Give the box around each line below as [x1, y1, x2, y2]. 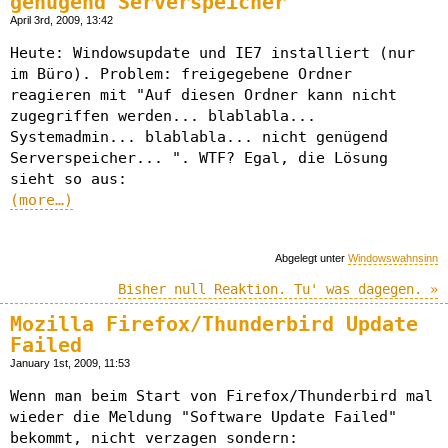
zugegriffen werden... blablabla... [10, 107, 316, 126]
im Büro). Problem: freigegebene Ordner [10, 65, 352, 84]
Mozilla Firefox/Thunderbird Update [10, 312, 418, 336]
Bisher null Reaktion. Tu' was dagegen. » [118, 281, 438, 299]
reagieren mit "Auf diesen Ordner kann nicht [10, 86, 397, 105]
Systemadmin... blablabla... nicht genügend [10, 128, 388, 147]
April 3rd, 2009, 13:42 [10, 14, 113, 27]
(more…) [10, 191, 73, 210]
